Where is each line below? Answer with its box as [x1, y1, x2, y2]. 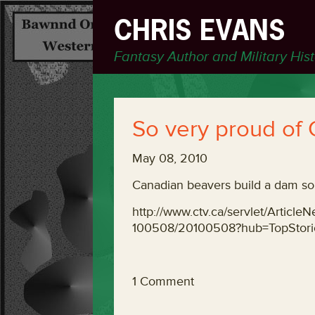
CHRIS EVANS [114, 12, 285, 49]
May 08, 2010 [132, 150, 207, 166]
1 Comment [132, 274, 194, 289]
